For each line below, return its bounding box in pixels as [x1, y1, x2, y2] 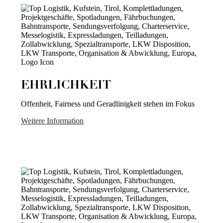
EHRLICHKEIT [21, 80, 111, 92]
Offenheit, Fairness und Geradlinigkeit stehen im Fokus [21, 100, 195, 109]
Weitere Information [21, 116, 84, 125]
